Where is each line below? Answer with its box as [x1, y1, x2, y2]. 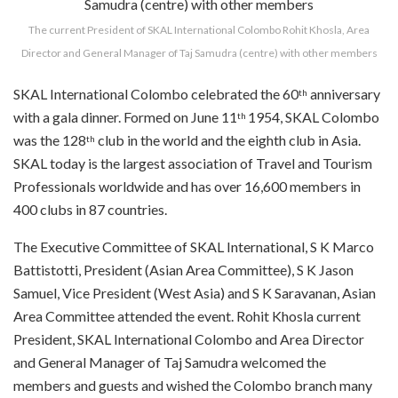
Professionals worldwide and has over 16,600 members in [13, 177, 361, 195]
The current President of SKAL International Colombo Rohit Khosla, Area [28, 22, 370, 36]
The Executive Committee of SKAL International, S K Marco [13, 237, 374, 255]
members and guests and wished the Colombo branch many [13, 376, 372, 394]
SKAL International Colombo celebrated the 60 [13, 84, 298, 102]
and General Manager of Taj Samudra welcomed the [13, 353, 326, 370]
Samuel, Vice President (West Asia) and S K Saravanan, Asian [13, 283, 376, 301]
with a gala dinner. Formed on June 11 [13, 107, 237, 125]
